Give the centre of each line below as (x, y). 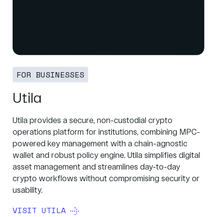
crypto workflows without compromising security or (106, 179)
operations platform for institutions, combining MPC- (106, 133)
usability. (28, 191)
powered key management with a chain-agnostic (100, 144)
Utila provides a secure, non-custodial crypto (93, 121)
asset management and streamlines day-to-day (96, 168)
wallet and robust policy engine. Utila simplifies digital (106, 156)
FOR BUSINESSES (50, 75)
